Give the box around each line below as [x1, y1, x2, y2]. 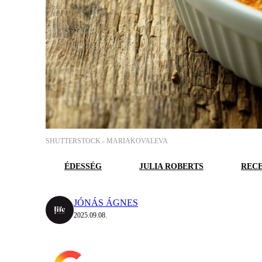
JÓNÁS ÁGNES [74, 198, 138, 208]
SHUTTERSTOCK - [46, 137, 106, 146]
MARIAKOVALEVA [106, 137, 168, 146]
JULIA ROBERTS [139, 162, 204, 171]
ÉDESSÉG [64, 162, 102, 171]
